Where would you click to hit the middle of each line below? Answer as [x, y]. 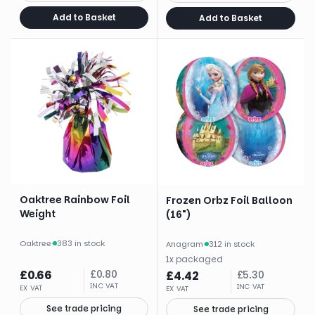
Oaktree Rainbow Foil [75, 200]
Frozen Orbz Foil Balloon [229, 200]
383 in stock [81, 243]
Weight [38, 214]
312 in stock [232, 244]
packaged [199, 259]
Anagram [185, 244]
